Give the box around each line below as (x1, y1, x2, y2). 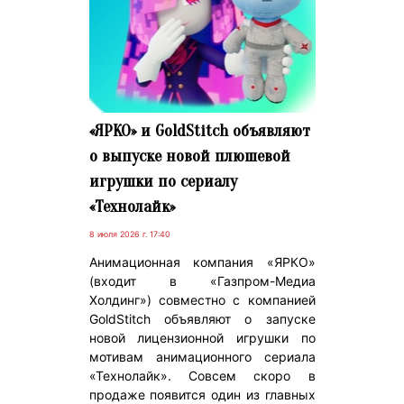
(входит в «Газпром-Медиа (88, 272, 316, 289)
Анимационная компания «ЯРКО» (88, 253, 316, 270)
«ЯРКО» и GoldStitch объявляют (88, 120, 310, 141)
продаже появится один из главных (88, 386, 316, 402)
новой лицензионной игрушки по (88, 329, 316, 345)
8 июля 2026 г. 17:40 (88, 228, 170, 239)
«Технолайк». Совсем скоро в (88, 367, 316, 383)
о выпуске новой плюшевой (88, 145, 290, 166)
